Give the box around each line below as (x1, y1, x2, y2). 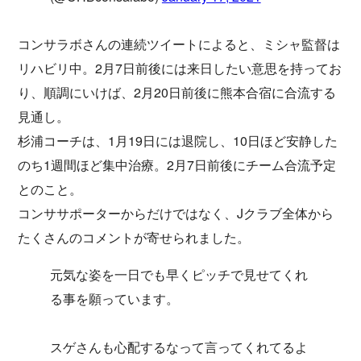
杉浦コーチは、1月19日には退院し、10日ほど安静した (18, 131, 338, 150)
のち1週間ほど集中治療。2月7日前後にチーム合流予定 (18, 155, 336, 174)
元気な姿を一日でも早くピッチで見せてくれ (50, 264, 308, 284)
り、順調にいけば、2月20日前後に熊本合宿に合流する (18, 82, 336, 102)
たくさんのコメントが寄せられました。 (18, 227, 250, 247)
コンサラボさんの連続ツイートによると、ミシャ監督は (18, 34, 340, 53)
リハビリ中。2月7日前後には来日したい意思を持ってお (18, 58, 342, 77)
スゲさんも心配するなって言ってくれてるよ (50, 337, 308, 356)
